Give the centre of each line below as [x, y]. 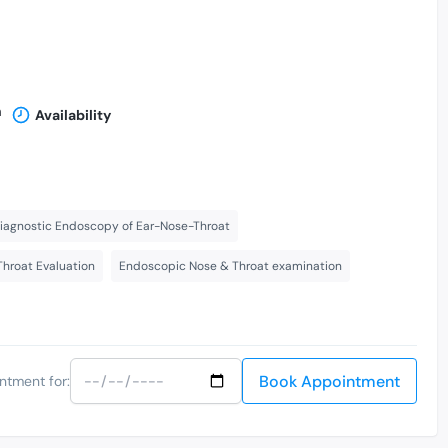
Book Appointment [330, 382]
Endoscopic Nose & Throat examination [230, 266]
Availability [72, 115]
